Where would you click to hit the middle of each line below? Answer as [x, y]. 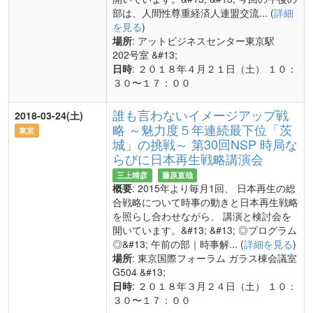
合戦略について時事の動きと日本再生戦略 [205, 202]
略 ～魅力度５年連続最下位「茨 [202, 129]
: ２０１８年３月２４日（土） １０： [214, 286]
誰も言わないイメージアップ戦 [201, 115]
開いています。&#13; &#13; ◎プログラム [205, 230]
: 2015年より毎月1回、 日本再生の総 [214, 188]
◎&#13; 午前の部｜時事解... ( [178, 244]
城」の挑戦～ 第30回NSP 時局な [205, 144]
